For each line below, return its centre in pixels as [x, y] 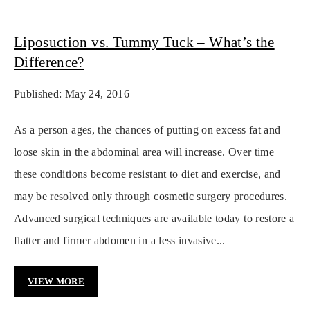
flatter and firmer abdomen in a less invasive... [120, 241]
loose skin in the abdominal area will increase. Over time [144, 152]
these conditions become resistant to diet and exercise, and [147, 174]
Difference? [49, 63]
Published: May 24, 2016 [72, 94]
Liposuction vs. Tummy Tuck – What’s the [144, 43]
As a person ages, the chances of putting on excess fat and [147, 130]
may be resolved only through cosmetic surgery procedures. [151, 197]
